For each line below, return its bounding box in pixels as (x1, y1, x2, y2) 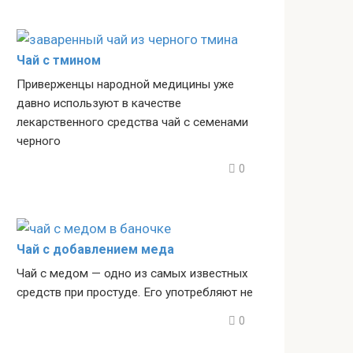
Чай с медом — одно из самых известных (17, 266, 248, 281)
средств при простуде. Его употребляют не (17, 285, 253, 300)
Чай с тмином (17, 53, 101, 69)
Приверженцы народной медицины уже (17, 77, 234, 92)
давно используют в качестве (17, 96, 181, 111)
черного (17, 134, 61, 149)
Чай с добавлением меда (17, 242, 174, 258)
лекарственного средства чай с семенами (17, 115, 248, 130)
